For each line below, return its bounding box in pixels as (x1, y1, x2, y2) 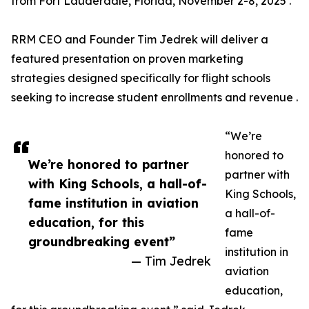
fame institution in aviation (28, 195, 199, 211)
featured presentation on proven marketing (11, 52, 243, 66)
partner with (225, 168, 290, 182)
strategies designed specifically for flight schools (11, 71, 270, 86)
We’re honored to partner (28, 157, 189, 172)
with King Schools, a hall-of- (28, 176, 207, 192)
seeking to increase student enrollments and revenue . (11, 90, 298, 105)
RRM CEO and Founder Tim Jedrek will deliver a (11, 32, 268, 47)
